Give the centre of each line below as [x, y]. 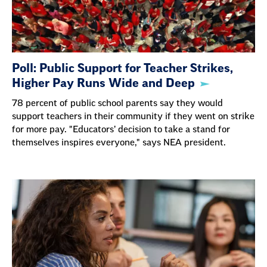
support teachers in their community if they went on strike [133, 117]
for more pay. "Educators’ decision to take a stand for [121, 130]
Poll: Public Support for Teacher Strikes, [122, 69]
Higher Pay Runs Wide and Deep [103, 84]
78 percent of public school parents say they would [117, 104]
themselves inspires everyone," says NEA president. [119, 143]
